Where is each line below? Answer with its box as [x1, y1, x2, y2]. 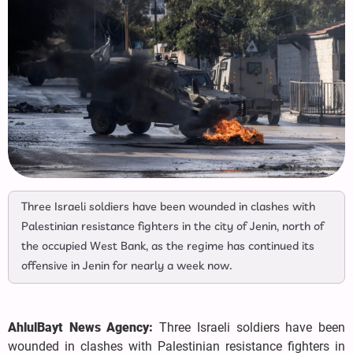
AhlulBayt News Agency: [8, 320, 160, 336]
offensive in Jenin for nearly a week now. [21, 258, 232, 275]
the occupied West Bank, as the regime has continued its [21, 239, 314, 255]
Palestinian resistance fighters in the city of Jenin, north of [21, 219, 324, 236]
